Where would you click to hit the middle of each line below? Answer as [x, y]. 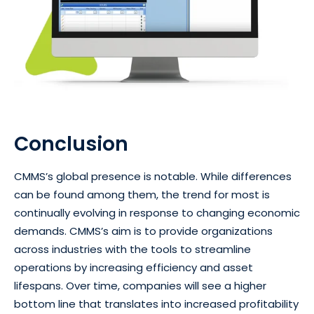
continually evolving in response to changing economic [157, 213]
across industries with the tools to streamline [132, 250]
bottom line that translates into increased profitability [156, 304]
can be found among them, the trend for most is [142, 195]
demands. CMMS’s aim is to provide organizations [143, 231]
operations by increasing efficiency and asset [134, 268]
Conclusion [71, 144]
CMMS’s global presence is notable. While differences [153, 177]
